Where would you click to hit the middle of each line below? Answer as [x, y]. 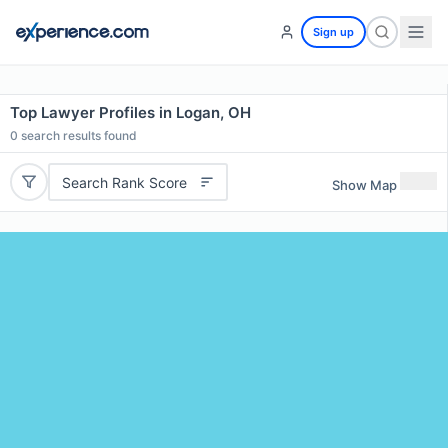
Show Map [364, 184]
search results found [77, 135]
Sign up [333, 32]
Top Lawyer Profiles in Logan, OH [130, 112]
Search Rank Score [124, 182]
